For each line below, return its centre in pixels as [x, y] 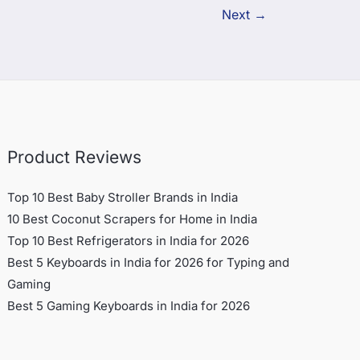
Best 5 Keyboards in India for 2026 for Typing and [149, 263]
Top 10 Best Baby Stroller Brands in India [123, 198]
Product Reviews [75, 157]
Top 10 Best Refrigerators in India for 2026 [129, 241]
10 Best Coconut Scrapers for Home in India [133, 219]
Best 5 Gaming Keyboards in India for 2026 [129, 306]
